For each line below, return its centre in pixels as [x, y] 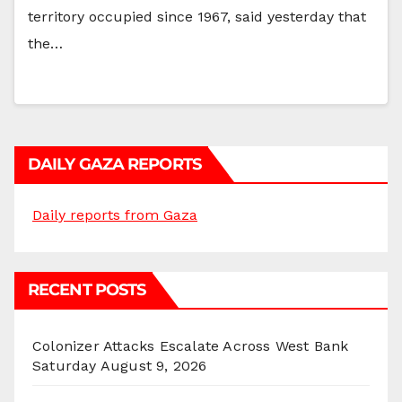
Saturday [65, 365]
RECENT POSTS [87, 289]
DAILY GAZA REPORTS [114, 164]
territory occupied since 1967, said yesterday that [197, 16]
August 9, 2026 [153, 365]
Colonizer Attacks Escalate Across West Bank [191, 345]
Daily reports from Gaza [115, 214]
